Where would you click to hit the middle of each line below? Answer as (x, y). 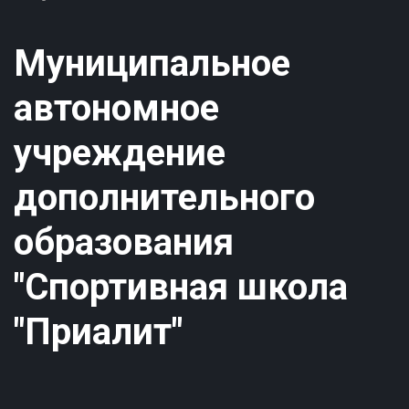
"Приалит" (98, 332)
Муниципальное (152, 64)
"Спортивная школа (181, 288)
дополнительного (164, 198)
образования (124, 243)
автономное (116, 109)
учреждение (120, 153)
